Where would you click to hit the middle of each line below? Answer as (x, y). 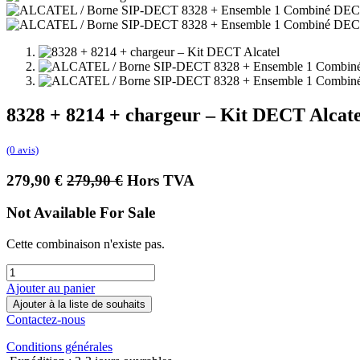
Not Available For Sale (81, 213)
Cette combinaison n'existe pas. (86, 244)
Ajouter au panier (51, 288)
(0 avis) (22, 150)
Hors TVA (161, 180)
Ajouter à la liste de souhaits (79, 305)
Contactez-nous (46, 320)
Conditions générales (59, 347)
